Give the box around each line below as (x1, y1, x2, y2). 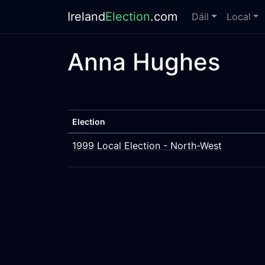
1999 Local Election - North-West (72, 140, 222, 151)
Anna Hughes (67, 47, 220, 76)
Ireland (67, 9, 105, 24)
